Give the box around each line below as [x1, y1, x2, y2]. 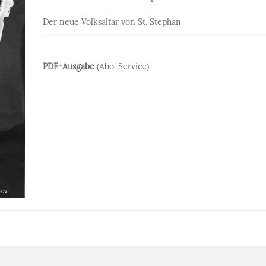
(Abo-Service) [94, 61, 150, 72]
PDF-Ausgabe [43, 61, 95, 72]
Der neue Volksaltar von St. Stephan [43, 17, 182, 27]
